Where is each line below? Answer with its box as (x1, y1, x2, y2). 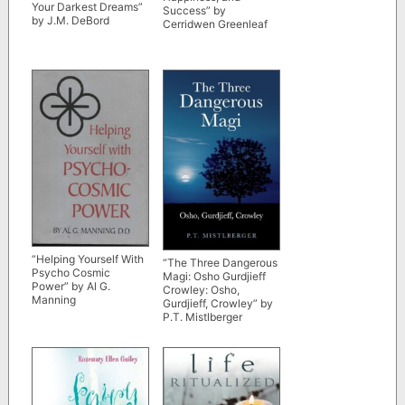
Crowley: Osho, (162, 283, 240, 297)
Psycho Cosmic (31, 265, 110, 279)
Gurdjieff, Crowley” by (162, 297, 273, 311)
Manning (31, 292, 76, 306)
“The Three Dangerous (162, 256, 278, 270)
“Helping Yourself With (31, 251, 144, 266)
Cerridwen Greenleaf (162, 16, 268, 31)
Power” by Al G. (31, 278, 110, 293)
